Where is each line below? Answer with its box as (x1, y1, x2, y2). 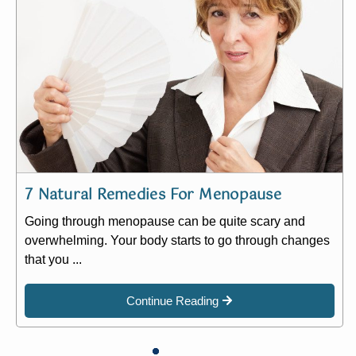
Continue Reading (126, 293, 219, 308)
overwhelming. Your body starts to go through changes (25, 233, 331, 247)
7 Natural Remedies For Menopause (25, 183, 282, 207)
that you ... (25, 252, 83, 266)
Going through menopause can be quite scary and (25, 214, 306, 228)
